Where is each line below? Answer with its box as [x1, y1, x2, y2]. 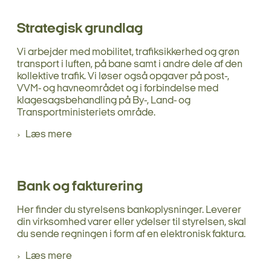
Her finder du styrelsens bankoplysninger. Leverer [17, 204, 241, 215]
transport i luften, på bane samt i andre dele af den [17, 59, 243, 70]
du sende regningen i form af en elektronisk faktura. [17, 229, 246, 240]
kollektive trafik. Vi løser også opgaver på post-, [17, 71, 229, 82]
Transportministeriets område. [17, 107, 155, 118]
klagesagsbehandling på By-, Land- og [17, 95, 191, 106]
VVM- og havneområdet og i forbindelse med [17, 83, 218, 94]
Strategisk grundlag [17, 21, 143, 36]
